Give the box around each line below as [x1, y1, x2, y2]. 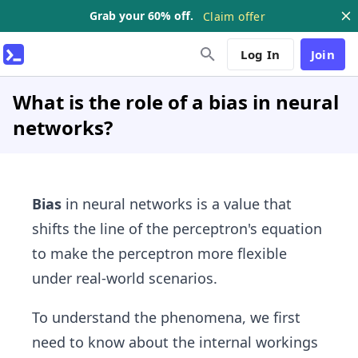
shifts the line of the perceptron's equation [32, 219, 322, 238]
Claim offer [203, 8, 265, 24]
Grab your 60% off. [89, 8, 194, 23]
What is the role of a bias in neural [13, 89, 339, 115]
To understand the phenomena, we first [32, 308, 300, 327]
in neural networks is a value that [62, 194, 292, 213]
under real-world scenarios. [32, 268, 217, 288]
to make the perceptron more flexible [32, 244, 287, 263]
